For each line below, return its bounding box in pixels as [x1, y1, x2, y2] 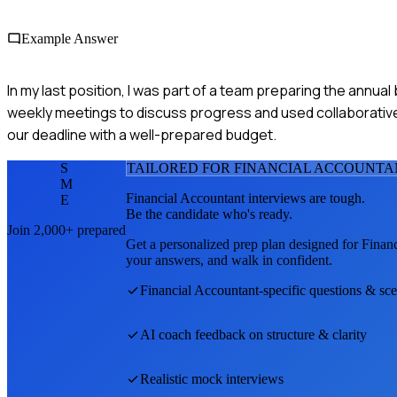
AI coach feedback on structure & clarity [140, 326, 367, 342]
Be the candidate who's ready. [126, 206, 292, 222]
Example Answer [21, 30, 118, 46]
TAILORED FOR [127, 160, 234, 175]
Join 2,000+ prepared [7, 222, 126, 237]
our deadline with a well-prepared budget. [7, 124, 276, 144]
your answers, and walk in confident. [126, 252, 332, 268]
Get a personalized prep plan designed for [126, 236, 362, 252]
